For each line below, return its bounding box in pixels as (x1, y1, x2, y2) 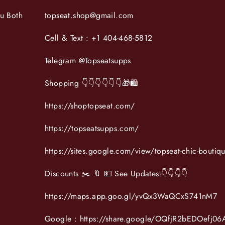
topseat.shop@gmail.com (45, 9, 134, 21)
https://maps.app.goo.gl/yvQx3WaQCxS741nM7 (45, 190, 217, 202)
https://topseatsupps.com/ (45, 122, 139, 134)
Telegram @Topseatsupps (45, 54, 131, 66)
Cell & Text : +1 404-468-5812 (45, 32, 153, 44)
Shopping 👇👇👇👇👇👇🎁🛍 (45, 77, 138, 89)
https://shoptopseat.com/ (45, 99, 135, 111)
